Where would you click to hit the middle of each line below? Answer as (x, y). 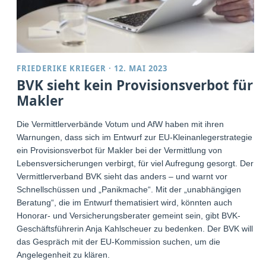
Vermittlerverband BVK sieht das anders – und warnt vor (122, 177)
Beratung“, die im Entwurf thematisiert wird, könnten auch (125, 203)
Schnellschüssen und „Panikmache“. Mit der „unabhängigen (129, 190)
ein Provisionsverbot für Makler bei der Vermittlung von (120, 151)
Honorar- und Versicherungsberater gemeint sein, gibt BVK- (129, 216)
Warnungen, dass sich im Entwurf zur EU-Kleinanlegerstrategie (135, 137)
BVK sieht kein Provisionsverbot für (135, 85)
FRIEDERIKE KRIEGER (62, 69)
